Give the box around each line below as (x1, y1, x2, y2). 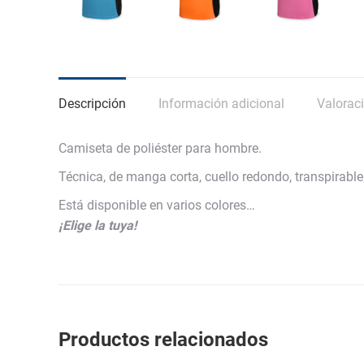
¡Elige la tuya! (58, 218, 136, 233)
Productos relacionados (58, 328, 268, 351)
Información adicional (158, 96, 284, 111)
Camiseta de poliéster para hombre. (58, 141, 262, 156)
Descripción (58, 96, 126, 111)
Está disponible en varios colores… (58, 197, 255, 213)
